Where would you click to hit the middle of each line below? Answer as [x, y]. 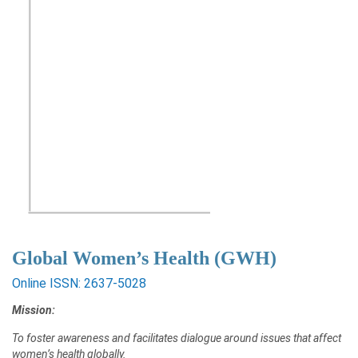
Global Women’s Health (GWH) [144, 259]
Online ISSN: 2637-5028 [79, 284]
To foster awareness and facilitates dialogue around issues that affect [177, 338]
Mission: [34, 310]
